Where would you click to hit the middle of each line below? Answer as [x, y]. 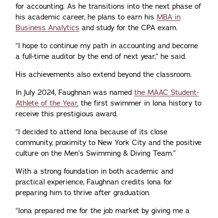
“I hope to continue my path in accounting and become [107, 46]
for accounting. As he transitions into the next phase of [108, 6]
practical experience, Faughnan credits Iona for [94, 182]
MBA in [169, 17]
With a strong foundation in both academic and [94, 171]
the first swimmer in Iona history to [140, 103]
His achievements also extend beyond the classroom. [104, 74]
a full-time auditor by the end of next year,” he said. [101, 56]
